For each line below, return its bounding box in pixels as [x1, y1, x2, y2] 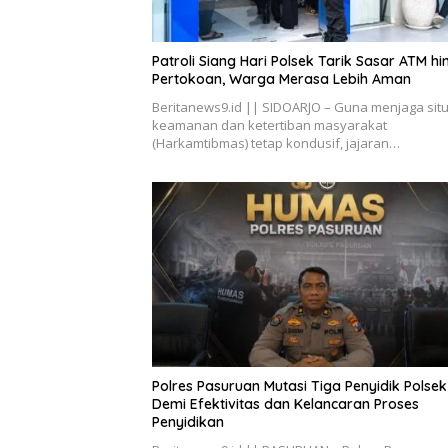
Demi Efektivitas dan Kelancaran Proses [152, 395, 419, 414]
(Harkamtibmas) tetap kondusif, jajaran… [152, 133, 400, 152]
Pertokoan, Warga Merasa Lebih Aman [152, 69, 411, 88]
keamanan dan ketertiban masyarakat [152, 115, 387, 134]
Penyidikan [152, 413, 224, 432]
